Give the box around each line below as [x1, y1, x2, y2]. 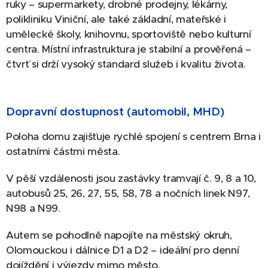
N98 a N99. [6, 202, 63, 215]
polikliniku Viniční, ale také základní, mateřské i [6, 13, 226, 26]
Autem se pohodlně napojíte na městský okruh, [6, 229, 232, 242]
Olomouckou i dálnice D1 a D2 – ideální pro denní [6, 243, 239, 257]
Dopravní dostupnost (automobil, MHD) [6, 104, 224, 119]
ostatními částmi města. [6, 145, 120, 159]
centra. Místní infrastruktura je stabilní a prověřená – [6, 42, 251, 56]
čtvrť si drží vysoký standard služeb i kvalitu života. [6, 57, 246, 71]
